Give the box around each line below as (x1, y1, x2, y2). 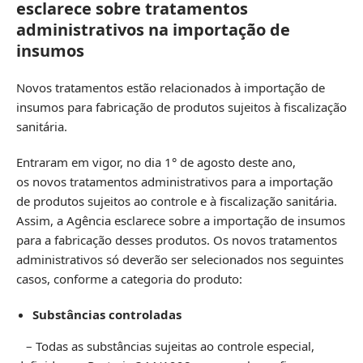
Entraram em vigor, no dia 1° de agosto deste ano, (16, 153, 296, 170)
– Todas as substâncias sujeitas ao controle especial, (16, 337, 314, 354)
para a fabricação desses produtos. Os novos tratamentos (16, 231, 337, 248)
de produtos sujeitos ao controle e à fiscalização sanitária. (16, 192, 337, 209)
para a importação (228, 173, 333, 190)
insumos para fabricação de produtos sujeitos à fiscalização (16, 98, 347, 115)
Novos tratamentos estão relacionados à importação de (16, 79, 325, 96)
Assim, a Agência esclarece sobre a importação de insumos (16, 211, 345, 228)
